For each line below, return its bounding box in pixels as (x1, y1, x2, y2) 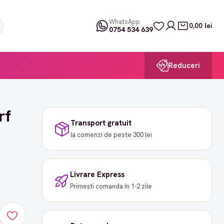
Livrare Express (69, 169, 124, 180)
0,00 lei (189, 21, 212, 30)
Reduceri (168, 60, 200, 70)
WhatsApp (109, 17, 140, 26)
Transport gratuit (70, 118, 131, 128)
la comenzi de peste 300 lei (70, 130, 152, 139)
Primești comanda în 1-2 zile (69, 182, 152, 191)
